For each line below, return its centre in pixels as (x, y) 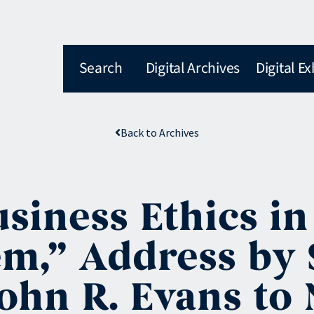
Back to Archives (160, 132)
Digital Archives (192, 68)
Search (101, 68)
